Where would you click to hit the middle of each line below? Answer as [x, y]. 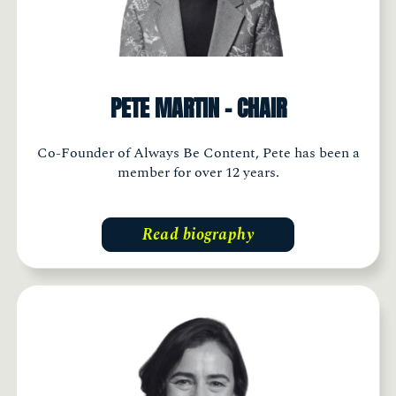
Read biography [198, 234]
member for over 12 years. [198, 172]
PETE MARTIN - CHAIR [198, 108]
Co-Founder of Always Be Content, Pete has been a [198, 152]
